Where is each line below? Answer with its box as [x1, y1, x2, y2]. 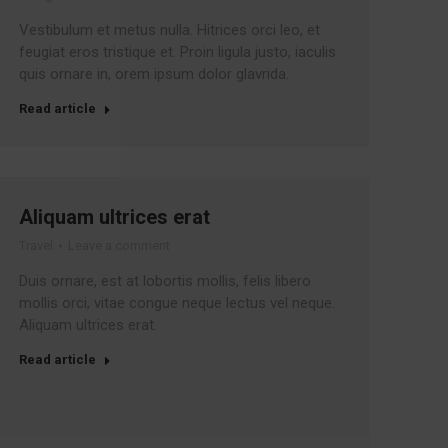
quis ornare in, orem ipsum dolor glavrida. [18, 65, 289, 83]
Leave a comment [67, 238, 170, 253]
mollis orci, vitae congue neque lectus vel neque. [18, 294, 335, 312]
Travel [18, 238, 53, 253]
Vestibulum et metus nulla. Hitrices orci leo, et [18, 21, 320, 39]
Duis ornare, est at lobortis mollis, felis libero [18, 272, 311, 290]
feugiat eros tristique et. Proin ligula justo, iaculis [18, 43, 336, 61]
